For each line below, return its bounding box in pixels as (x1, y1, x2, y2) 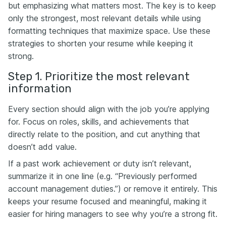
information (8, 82, 72, 95)
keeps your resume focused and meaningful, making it (8, 196, 207, 206)
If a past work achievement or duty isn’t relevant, (8, 158, 191, 168)
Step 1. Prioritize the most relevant (8, 70, 190, 83)
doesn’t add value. (8, 142, 77, 152)
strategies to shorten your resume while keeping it (8, 38, 193, 48)
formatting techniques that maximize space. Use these (8, 26, 210, 36)
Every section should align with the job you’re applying (8, 104, 209, 114)
